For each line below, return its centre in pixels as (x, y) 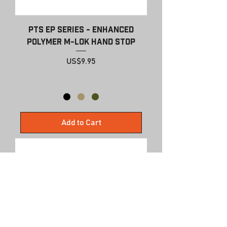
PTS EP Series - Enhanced (81, 29)
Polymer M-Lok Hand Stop (81, 41)
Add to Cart (81, 122)
